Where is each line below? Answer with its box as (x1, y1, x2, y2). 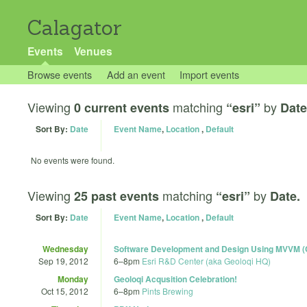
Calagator (27, 15, 122, 40)
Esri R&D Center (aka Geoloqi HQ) (142, 254, 271, 267)
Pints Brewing (142, 284, 193, 297)
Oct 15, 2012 (41, 284, 88, 297)
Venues (73, 43, 112, 59)
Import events (180, 67, 240, 82)
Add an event (106, 67, 165, 82)
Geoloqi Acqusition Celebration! (114, 272, 237, 285)
